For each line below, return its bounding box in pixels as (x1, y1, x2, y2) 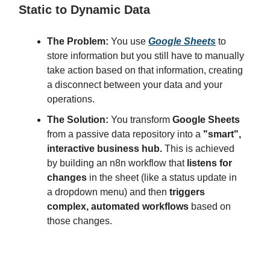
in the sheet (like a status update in (87, 172, 237, 183)
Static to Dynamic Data (19, 2, 150, 16)
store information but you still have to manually (47, 50, 244, 61)
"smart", (203, 128, 241, 139)
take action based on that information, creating (47, 64, 243, 75)
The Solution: (47, 114, 108, 125)
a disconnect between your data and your (47, 79, 222, 90)
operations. (47, 93, 95, 104)
